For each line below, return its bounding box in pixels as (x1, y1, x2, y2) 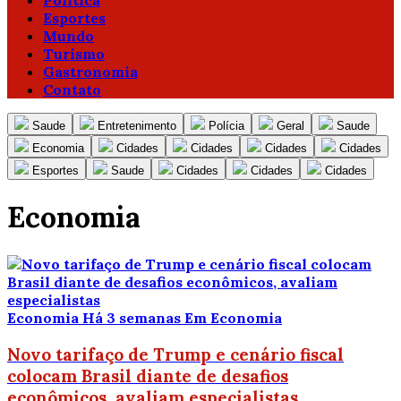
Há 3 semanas (82, 308, 184, 327)
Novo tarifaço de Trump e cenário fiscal (7, 343, 344, 365)
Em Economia (184, 308, 282, 327)
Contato (43, 81, 101, 98)
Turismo (43, 45, 105, 63)
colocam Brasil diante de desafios (7, 364, 288, 387)
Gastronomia (43, 63, 138, 81)
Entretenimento (98, 119, 176, 132)
